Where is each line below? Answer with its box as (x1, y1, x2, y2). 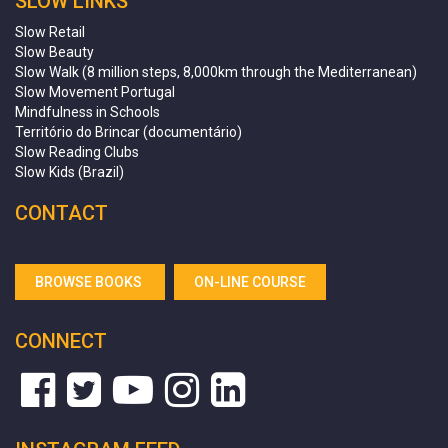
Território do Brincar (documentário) (15, 123, 242, 140)
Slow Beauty (15, 43, 94, 60)
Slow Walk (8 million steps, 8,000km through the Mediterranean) (15, 63, 417, 80)
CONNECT (15, 328, 107, 353)
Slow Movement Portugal (15, 83, 175, 100)
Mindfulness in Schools (15, 103, 160, 120)
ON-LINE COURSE (194, 273, 306, 290)
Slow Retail (15, 23, 85, 40)
